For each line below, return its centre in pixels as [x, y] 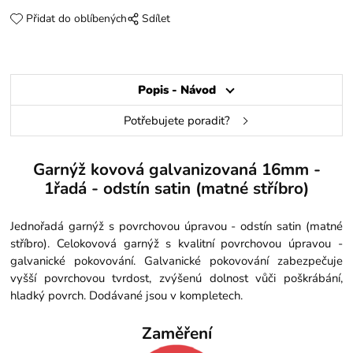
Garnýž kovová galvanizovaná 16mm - [176, 170]
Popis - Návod [176, 90]
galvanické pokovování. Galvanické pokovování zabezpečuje [176, 261]
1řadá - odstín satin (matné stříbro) [176, 189]
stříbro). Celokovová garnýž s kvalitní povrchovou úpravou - [176, 244]
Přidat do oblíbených [76, 19]
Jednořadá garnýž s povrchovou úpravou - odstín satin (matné [176, 227]
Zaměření [176, 333]
